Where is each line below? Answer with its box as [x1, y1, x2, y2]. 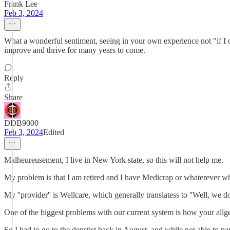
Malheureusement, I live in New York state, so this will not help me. [4, 156, 223, 164]
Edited [43, 128, 64, 137]
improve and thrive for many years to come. [4, 46, 145, 54]
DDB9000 [4, 119, 39, 127]
